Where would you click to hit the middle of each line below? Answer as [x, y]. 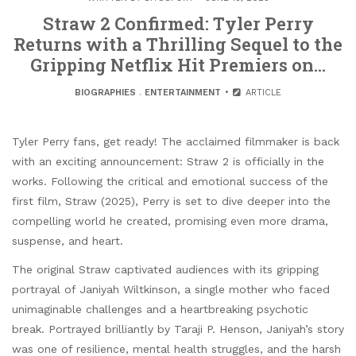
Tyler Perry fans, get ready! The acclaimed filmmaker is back [176, 142]
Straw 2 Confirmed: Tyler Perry [178, 24]
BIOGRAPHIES [106, 93]
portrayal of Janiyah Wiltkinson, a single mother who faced [171, 290]
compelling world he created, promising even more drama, [170, 221]
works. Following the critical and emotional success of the [170, 182]
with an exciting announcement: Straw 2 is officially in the [168, 162]
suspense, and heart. [68, 241]
